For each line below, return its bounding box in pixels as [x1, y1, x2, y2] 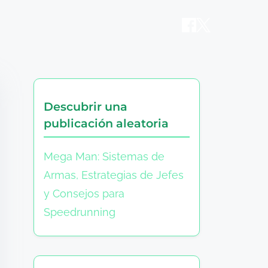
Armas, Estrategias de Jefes [44, 168, 184, 181]
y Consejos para [44, 187, 125, 200]
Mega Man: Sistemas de [44, 150, 165, 163]
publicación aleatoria [44, 115, 169, 130]
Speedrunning [44, 205, 116, 218]
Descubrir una [44, 99, 128, 114]
